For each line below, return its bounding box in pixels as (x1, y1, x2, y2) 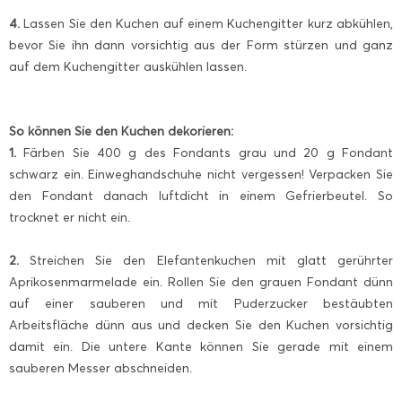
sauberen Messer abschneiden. (9, 361, 192, 377)
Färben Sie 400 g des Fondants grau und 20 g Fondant (16, 145, 393, 162)
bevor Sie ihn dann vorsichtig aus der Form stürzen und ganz (9, 38, 393, 54)
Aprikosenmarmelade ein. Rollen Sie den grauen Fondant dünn (9, 275, 393, 291)
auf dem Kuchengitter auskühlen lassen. (9, 59, 247, 75)
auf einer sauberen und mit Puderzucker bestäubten (9, 296, 393, 312)
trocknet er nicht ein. (9, 210, 130, 226)
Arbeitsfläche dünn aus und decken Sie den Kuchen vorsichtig (9, 318, 393, 334)
